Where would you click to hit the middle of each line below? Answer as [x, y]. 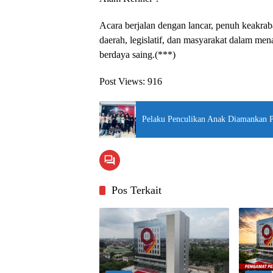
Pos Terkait [136, 190]
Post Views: [122, 81]
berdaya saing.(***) [137, 54]
